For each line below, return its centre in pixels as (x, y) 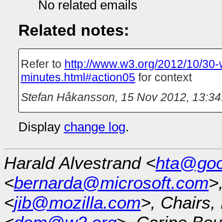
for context (163, 77)
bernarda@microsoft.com (111, 182)
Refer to (42, 64)
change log (94, 127)
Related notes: (74, 30)
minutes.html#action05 (78, 77)
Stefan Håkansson (68, 97)
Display (41, 127)
